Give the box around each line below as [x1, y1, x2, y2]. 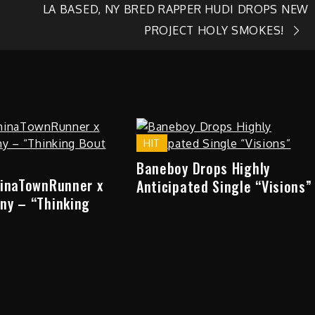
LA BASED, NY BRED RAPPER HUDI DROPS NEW [42, 2, 309, 17]
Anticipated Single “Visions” [136, 175, 312, 197]
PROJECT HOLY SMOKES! [145, 23, 284, 38]
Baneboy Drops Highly [136, 157, 270, 179]
